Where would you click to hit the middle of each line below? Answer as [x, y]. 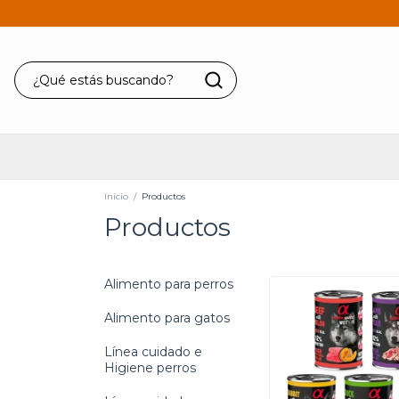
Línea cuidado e [153, 352]
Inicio [116, 197]
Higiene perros [150, 368]
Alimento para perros [169, 285]
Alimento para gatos [167, 318]
